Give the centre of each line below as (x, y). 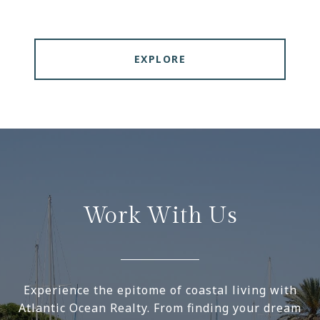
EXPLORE (160, 59)
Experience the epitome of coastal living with (160, 290)
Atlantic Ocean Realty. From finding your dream (160, 308)
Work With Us (160, 216)
